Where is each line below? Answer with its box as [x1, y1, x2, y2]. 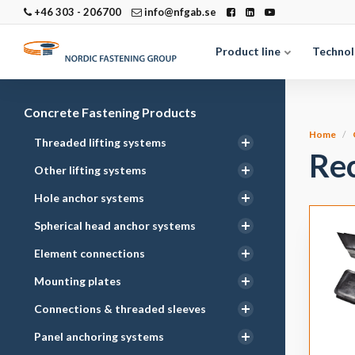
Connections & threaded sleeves [34, 302, 206, 315]
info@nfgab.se [142, 6, 216, 18]
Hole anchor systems [34, 191, 144, 204]
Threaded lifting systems [34, 136, 166, 149]
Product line [216, 44, 284, 58]
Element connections [34, 246, 145, 260]
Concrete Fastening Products [24, 105, 197, 120]
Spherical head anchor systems [34, 219, 196, 232]
